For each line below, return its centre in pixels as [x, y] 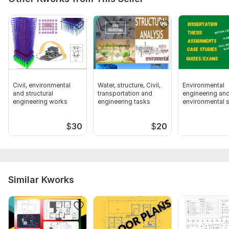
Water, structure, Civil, [129, 85]
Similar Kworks [41, 180]
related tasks [202, 110]
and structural [33, 94]
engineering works [40, 102]
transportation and [125, 94]
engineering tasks [124, 102]
